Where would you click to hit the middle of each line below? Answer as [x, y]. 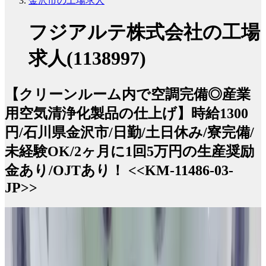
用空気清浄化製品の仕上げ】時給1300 [126, 113]
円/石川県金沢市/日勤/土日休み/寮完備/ [129, 132]
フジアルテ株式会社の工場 [144, 32]
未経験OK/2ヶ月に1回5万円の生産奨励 [129, 151]
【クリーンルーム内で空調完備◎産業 [128, 94]
